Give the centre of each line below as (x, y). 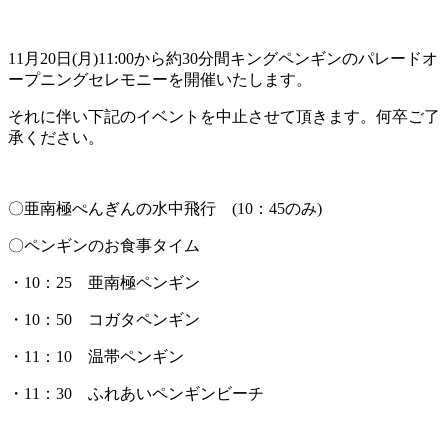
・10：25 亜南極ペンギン (104, 282)
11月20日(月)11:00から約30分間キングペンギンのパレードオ (223, 58)
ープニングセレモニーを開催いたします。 (160, 79)
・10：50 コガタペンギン (104, 319)
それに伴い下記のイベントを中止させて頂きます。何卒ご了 (224, 116)
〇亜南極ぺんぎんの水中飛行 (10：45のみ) (165, 208)
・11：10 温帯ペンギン (96, 356)
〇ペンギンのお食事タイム (104, 245)
